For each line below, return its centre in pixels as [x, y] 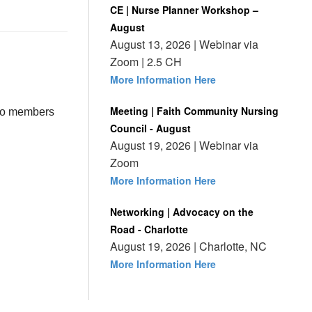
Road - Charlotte [149, 229]
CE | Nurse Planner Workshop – [184, 10]
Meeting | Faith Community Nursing [194, 111]
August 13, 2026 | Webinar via [184, 44]
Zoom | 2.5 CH [146, 62]
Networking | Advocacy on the [182, 212]
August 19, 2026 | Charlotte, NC [188, 246]
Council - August [150, 128]
